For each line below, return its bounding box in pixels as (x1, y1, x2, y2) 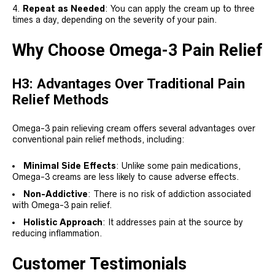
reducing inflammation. (12, 228, 103, 239)
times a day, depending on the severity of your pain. (12, 15, 217, 25)
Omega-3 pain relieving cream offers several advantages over (12, 123, 255, 134)
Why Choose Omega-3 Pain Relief (12, 41, 262, 61)
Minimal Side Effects (23, 161, 116, 171)
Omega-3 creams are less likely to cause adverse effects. (12, 172, 239, 182)
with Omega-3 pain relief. (12, 200, 112, 211)
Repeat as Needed (23, 4, 105, 14)
